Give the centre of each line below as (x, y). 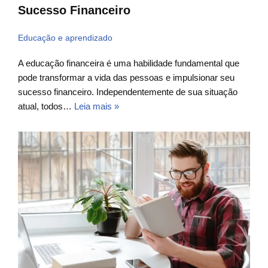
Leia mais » (97, 106)
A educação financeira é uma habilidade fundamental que (129, 63)
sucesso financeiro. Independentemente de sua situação (128, 92)
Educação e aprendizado (65, 38)
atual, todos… (46, 106)
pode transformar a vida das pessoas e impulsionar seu (126, 78)
